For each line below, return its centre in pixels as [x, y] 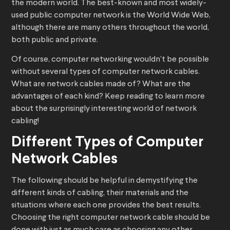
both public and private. [55, 40]
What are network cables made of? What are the [101, 84]
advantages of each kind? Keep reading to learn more [108, 97]
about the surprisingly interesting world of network [104, 109]
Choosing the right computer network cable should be [111, 218]
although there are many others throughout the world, [110, 28]
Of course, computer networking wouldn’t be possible [110, 60]
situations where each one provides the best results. [106, 206]
